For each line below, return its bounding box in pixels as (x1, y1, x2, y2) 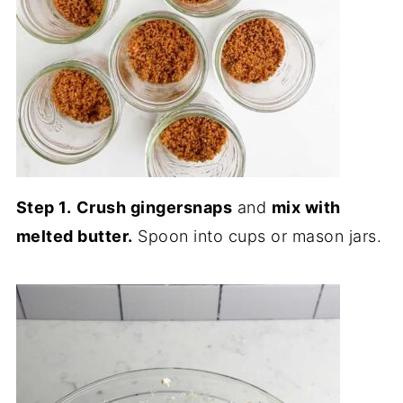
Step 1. (15, 198, 72, 218)
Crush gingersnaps (76, 198, 233, 218)
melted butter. (15, 227, 133, 246)
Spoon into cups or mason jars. (132, 227, 382, 246)
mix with (271, 198, 341, 218)
